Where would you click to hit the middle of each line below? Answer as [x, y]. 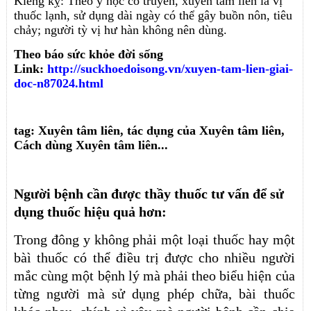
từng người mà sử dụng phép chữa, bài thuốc [154, 293]
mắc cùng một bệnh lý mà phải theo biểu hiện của [154, 275]
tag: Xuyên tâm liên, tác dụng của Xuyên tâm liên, [150, 130]
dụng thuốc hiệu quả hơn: [91, 211]
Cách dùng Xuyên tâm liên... [91, 145]
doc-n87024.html [59, 84]
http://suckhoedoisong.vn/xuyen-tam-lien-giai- [170, 69]
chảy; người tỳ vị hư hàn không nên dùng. [121, 30]
